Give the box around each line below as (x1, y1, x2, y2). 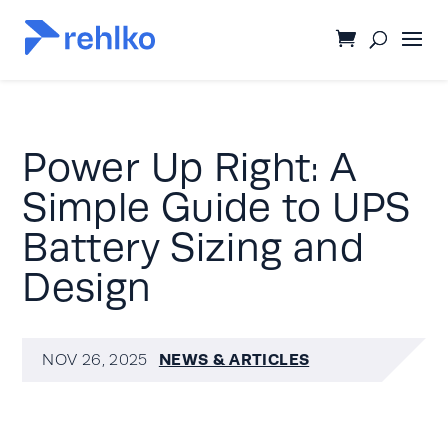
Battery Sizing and (22, 225, 364, 270)
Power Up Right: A (22, 145, 357, 190)
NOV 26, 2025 (42, 351, 148, 369)
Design (22, 265, 152, 310)
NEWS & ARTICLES (158, 350, 310, 369)
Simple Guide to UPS (22, 185, 411, 230)
